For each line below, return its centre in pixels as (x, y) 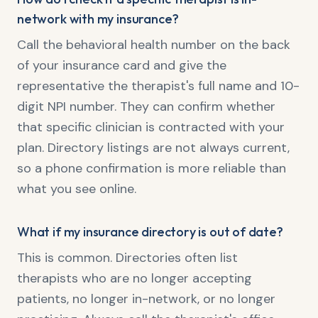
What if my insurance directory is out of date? (150, 232)
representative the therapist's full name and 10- (158, 86)
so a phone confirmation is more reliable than (152, 168)
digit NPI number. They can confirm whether (146, 106)
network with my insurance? (98, 19)
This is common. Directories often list (127, 258)
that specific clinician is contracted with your (151, 127)
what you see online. (77, 189)
